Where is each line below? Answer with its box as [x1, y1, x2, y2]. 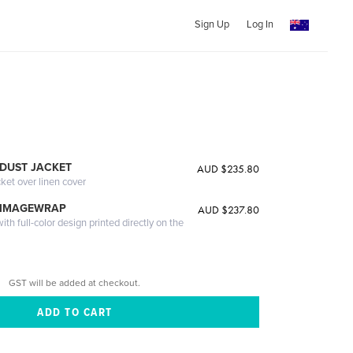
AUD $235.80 [196, 162, 259, 176]
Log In [246, 18, 273, 31]
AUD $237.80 [197, 203, 259, 217]
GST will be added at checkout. [9, 277, 141, 288]
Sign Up [194, 18, 229, 31]
